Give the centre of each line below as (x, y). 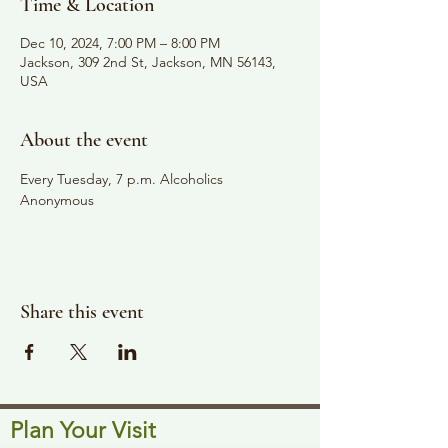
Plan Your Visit (83, 430)
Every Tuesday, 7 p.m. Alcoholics (123, 178)
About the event (84, 139)
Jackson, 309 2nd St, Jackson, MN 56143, (148, 61)
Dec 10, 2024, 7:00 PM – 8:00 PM (120, 42)
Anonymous (57, 199)
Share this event (82, 311)
